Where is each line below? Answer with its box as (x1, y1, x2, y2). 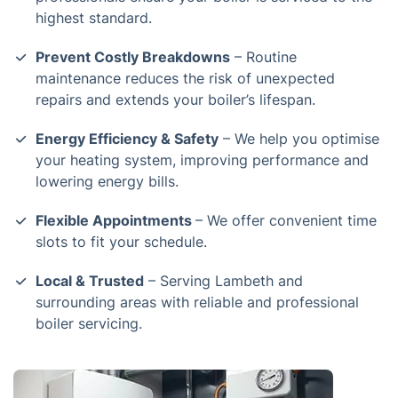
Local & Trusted (36, 272, 144, 290)
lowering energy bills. (36, 172, 179, 190)
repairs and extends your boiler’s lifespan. (36, 91, 315, 108)
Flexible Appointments (36, 211, 195, 229)
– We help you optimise (219, 130, 379, 147)
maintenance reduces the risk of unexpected (36, 69, 335, 87)
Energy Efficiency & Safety (36, 130, 219, 147)
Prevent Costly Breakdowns (36, 48, 230, 66)
